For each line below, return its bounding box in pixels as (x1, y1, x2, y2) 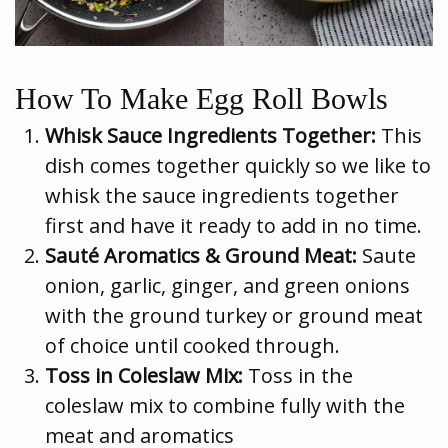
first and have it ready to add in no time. (45, 211, 422, 239)
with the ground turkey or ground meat (45, 301, 423, 329)
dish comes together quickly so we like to (45, 151, 431, 179)
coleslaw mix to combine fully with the (45, 391, 405, 419)
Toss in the (243, 361, 353, 389)
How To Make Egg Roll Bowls (15, 81, 388, 115)
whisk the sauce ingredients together (45, 181, 399, 209)
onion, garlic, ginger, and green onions (45, 271, 410, 299)
